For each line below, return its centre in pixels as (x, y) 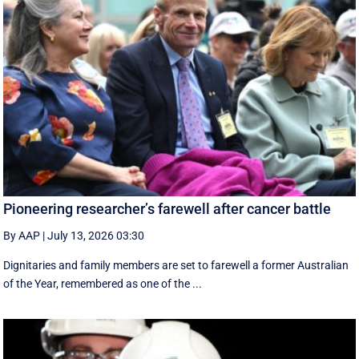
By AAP (22, 236)
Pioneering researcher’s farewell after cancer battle (167, 209)
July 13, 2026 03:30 (96, 236)
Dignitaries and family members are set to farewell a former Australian (176, 266)
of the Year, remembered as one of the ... (103, 284)
